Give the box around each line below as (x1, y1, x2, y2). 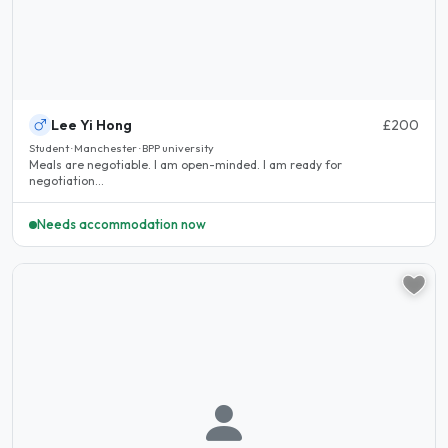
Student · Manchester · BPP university (29, 140, 214, 155)
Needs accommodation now (37, 216, 206, 233)
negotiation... (29, 172, 104, 188)
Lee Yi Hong (51, 115, 132, 134)
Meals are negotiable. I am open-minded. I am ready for (29, 156, 342, 172)
